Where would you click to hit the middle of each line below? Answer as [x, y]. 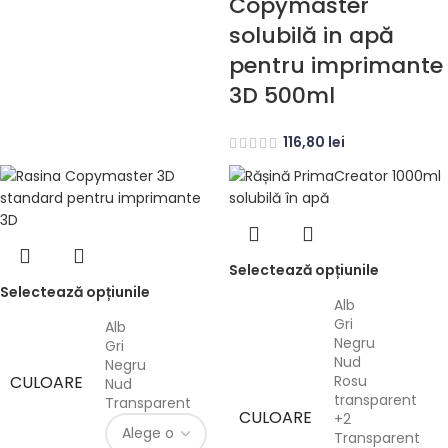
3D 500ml [282, 96]
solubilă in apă [311, 36]
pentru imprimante [336, 66]
